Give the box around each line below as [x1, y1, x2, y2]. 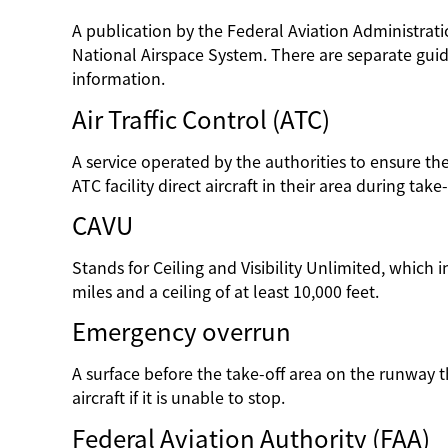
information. [72, 71, 173, 88]
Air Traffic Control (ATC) [72, 107, 330, 132]
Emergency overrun [72, 320, 291, 345]
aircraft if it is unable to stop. [72, 390, 289, 407]
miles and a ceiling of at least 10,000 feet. [72, 284, 383, 301]
